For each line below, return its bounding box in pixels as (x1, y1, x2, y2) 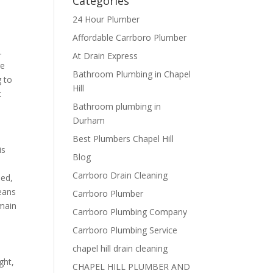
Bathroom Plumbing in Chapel (73, 68, 191, 80)
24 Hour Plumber (73, 13, 140, 25)
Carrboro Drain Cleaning (73, 169, 168, 181)
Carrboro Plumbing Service (73, 224, 178, 236)
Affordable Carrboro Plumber (73, 32, 187, 43)
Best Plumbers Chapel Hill (73, 133, 174, 144)
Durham (73, 115, 105, 126)
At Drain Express (73, 50, 138, 62)
